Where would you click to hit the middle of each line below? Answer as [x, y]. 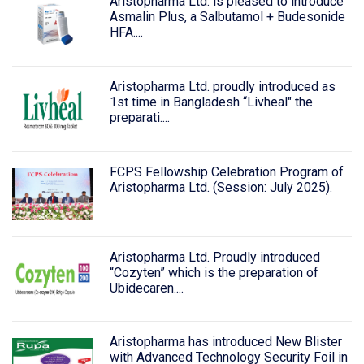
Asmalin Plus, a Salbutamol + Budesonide [227, 17]
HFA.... [126, 32]
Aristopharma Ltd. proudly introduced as [222, 86]
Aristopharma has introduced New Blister [225, 342]
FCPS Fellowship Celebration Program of [226, 171]
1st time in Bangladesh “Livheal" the [211, 102]
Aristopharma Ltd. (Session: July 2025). [221, 187]
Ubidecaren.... [146, 288]
